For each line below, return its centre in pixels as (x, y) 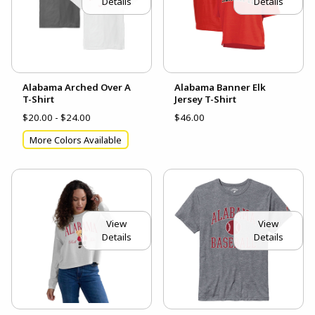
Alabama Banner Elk (220, 88)
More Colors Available (76, 140)
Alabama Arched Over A (77, 88)
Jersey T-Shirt (205, 99)
